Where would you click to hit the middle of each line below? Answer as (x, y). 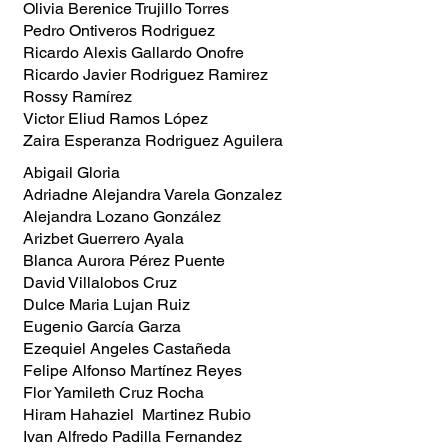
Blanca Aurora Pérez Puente (124, 260)
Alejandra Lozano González (122, 216)
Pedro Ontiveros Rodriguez (119, 30)
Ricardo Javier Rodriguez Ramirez (145, 74)
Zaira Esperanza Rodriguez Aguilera (153, 140)
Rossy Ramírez (77, 96)
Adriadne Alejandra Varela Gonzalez (152, 194)
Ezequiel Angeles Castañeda (127, 348)
